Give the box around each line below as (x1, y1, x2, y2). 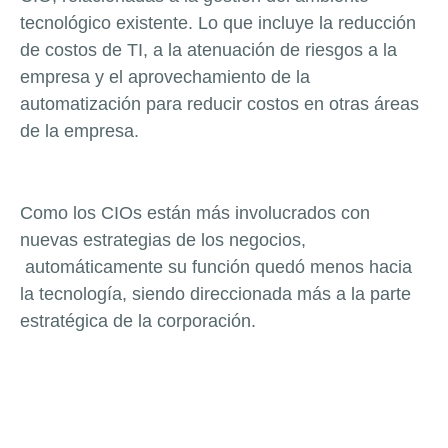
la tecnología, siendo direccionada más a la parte (20, 284, 411, 305)
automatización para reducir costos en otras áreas (20, 93, 419, 114)
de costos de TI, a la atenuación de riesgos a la (20, 39, 397, 60)
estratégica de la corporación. (20, 311, 256, 332)
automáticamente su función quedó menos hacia (20, 257, 412, 278)
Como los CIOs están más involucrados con (20, 203, 370, 224)
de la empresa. (20, 120, 139, 141)
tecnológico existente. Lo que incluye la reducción (20, 12, 416, 33)
